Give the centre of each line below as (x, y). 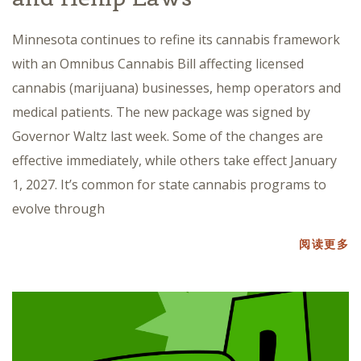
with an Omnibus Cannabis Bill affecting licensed (158, 64)
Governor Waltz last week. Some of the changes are (168, 137)
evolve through (58, 209)
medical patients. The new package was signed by (161, 112)
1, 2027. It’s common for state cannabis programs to (169, 185)
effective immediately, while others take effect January (174, 161)
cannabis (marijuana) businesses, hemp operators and (176, 88)
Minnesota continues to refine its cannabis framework (176, 40)
